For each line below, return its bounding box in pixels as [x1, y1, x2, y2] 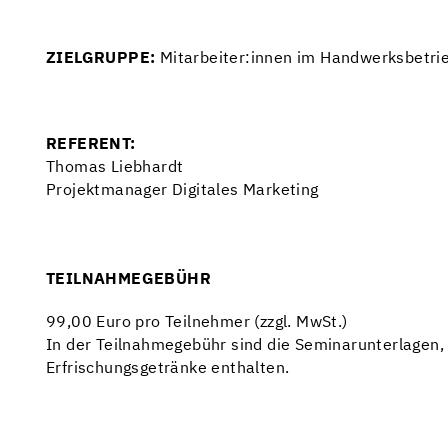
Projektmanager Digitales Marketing [46, 183, 319, 199]
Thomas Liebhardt [46, 160, 184, 176]
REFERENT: [46, 137, 136, 153]
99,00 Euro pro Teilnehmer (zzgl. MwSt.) [46, 315, 348, 331]
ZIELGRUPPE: [46, 51, 160, 67]
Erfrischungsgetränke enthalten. [46, 361, 290, 377]
